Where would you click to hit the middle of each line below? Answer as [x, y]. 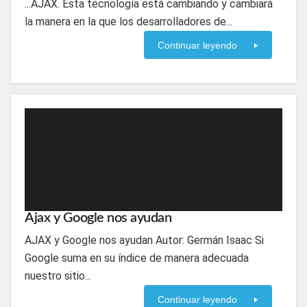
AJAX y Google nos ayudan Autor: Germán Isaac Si [144, 240]
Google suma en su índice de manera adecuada [137, 258]
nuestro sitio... [58, 276]
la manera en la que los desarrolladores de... [128, 22]
